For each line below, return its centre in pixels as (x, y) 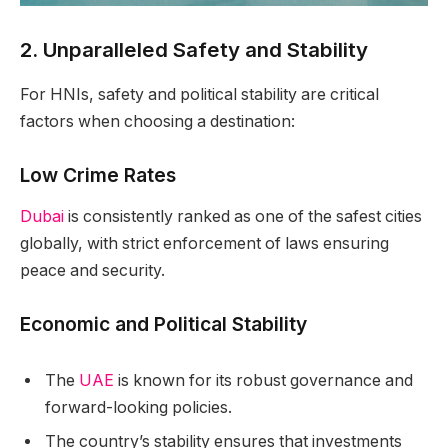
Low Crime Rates (98, 174)
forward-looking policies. (138, 407)
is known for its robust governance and (263, 380)
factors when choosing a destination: (157, 121)
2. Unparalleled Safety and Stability (194, 50)
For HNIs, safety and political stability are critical (199, 94)
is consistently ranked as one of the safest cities (243, 217)
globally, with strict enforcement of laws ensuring (204, 244)
